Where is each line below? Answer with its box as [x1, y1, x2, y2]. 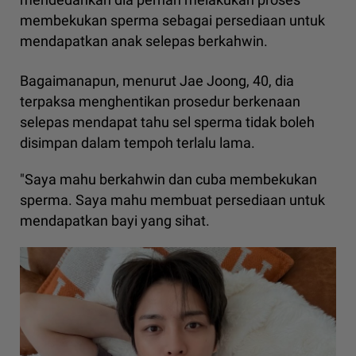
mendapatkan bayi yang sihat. [20, 212, 210, 230]
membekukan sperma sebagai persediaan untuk [20, 12, 325, 29]
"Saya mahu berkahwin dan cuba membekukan [20, 171, 317, 188]
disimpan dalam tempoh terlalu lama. [20, 134, 255, 152]
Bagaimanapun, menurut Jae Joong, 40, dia [20, 72, 294, 90]
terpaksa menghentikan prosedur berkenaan [20, 93, 300, 110]
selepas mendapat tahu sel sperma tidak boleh [20, 114, 315, 131]
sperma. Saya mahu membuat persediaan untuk [20, 192, 325, 209]
